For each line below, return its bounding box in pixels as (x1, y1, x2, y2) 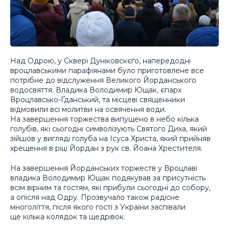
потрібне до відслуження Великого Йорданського (10, 76, 196, 85)
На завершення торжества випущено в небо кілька (10, 114, 199, 124)
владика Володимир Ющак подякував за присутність (10, 173, 205, 182)
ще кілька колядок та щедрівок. (10, 212, 125, 221)
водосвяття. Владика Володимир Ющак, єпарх (10, 85, 181, 95)
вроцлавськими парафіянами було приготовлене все (10, 66, 204, 76)
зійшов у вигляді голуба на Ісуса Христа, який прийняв (10, 134, 211, 144)
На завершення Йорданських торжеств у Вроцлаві (10, 164, 197, 173)
